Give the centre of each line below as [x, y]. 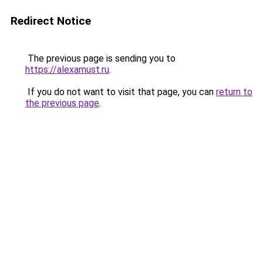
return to [234, 92]
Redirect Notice [51, 21]
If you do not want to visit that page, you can [121, 92]
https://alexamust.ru [67, 70]
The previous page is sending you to [100, 58]
